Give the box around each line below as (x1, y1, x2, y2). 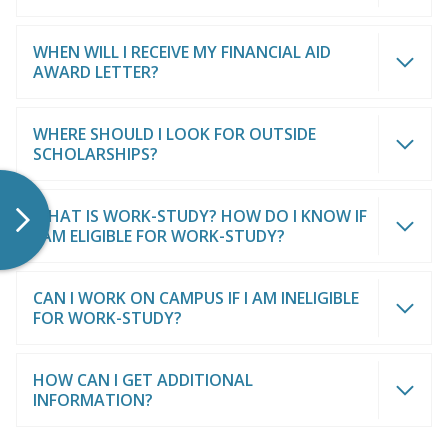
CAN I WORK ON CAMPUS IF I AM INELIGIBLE (33, 287, 359, 309)
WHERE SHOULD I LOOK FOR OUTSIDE (33, 123, 316, 145)
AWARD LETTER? (33, 61, 159, 83)
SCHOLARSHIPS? (33, 143, 158, 165)
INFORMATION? (33, 389, 153, 411)
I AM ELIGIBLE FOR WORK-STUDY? (33, 225, 285, 247)
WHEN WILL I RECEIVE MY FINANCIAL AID (33, 41, 331, 63)
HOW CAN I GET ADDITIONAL (33, 369, 253, 391)
